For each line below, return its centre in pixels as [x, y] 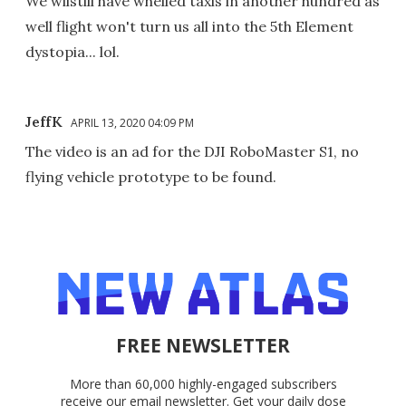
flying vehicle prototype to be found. [151, 176]
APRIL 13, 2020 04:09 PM [132, 122]
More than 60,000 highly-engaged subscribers [203, 383]
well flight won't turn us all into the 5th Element [189, 26]
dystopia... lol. [72, 51]
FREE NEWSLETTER [203, 345]
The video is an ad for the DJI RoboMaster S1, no [192, 151]
